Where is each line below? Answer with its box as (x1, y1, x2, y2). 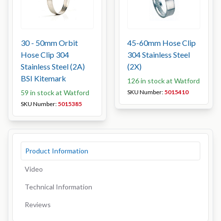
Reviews (25, 200, 51, 209)
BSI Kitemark (21, 74, 66, 83)
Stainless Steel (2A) (21, 62, 85, 71)
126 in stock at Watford (127, 76, 200, 85)
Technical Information (25, 183, 92, 191)
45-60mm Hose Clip (127, 38, 196, 47)
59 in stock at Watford (21, 88, 89, 97)
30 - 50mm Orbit (21, 38, 78, 47)
